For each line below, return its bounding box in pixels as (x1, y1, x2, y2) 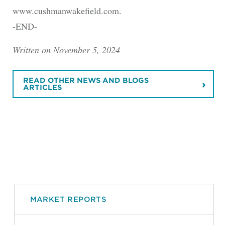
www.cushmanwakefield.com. (12, 4, 122, 17)
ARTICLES (23, 83, 62, 92)
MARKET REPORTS (30, 194, 107, 203)
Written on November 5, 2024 (12, 43, 120, 56)
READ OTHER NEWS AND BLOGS (23, 76, 149, 85)
